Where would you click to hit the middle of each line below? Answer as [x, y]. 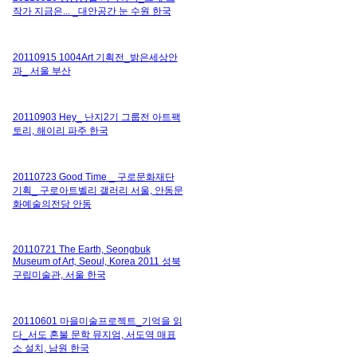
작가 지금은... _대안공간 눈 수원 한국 [92, 11]
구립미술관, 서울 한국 [59, 275]
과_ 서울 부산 [41, 71]
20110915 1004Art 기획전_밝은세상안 [95, 57]
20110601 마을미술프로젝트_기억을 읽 [97, 321]
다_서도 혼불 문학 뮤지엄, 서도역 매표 [94, 334]
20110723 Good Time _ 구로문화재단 [93, 177]
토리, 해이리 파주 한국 [60, 130]
